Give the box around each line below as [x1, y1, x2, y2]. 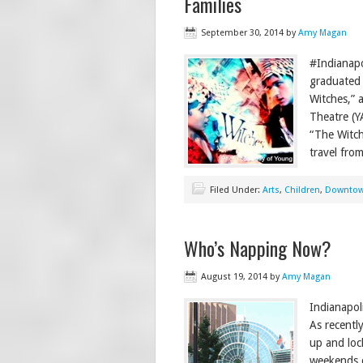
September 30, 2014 [201, 28, 284, 38]
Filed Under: [210, 185, 263, 195]
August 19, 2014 [201, 271, 267, 282]
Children [284, 185, 320, 195]
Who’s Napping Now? [184, 233, 331, 263]
